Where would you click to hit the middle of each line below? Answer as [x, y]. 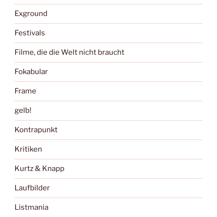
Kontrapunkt [36, 130]
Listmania [31, 208]
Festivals [30, 33]
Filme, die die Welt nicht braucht [70, 53]
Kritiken [28, 149]
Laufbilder [32, 188]
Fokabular [31, 72]
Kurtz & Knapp [39, 169]
